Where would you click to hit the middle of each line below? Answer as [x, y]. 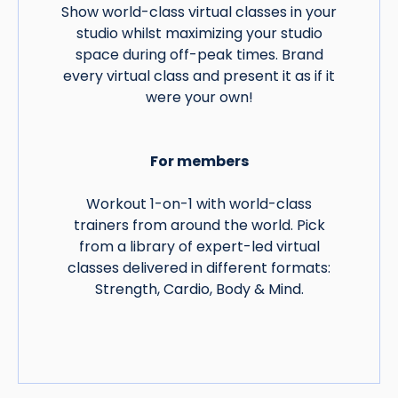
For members [199, 162]
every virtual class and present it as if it [199, 76]
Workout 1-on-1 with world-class [199, 204]
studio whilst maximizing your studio [199, 34]
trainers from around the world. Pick [199, 226]
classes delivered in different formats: [199, 268]
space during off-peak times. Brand [199, 55]
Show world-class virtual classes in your [199, 12]
